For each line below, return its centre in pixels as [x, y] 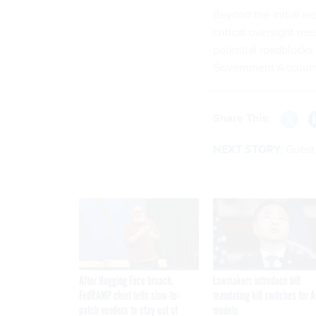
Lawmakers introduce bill [257, 280]
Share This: [245, 119]
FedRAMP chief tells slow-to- [129, 295]
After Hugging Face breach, [126, 280]
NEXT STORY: [248, 149]
